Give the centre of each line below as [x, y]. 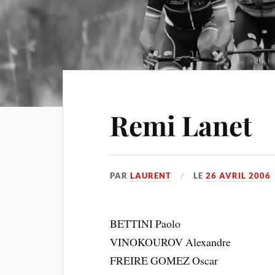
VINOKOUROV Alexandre [171, 242]
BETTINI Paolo [145, 223]
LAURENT [151, 176]
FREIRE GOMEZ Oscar [164, 260]
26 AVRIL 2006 [238, 176]
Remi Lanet [181, 125]
